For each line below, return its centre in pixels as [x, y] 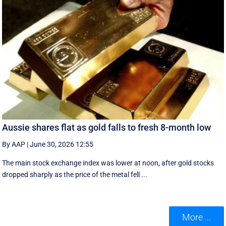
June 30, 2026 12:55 [62, 144]
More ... [196, 217]
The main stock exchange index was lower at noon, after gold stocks [108, 163]
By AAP [14, 144]
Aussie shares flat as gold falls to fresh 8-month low [107, 127]
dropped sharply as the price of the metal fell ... [75, 174]
